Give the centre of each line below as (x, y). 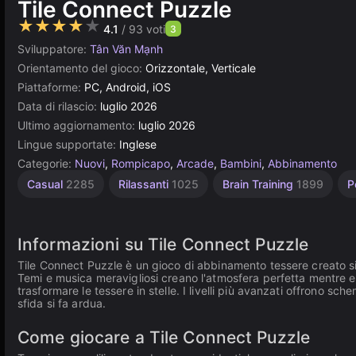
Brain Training (259, 184)
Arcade (195, 163)
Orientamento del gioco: (81, 68)
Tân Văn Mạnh (126, 49)
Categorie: (46, 163)
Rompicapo (141, 163)
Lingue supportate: (68, 144)
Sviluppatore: (54, 49)
